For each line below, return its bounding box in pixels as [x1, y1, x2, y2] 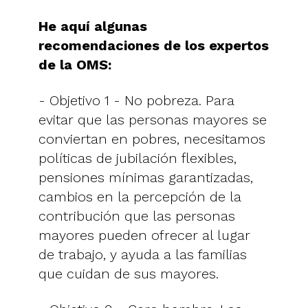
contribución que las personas [38, 207, 235, 224]
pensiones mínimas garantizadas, [38, 168, 253, 186]
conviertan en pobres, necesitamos [38, 130, 265, 147]
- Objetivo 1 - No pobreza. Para [38, 91, 234, 109]
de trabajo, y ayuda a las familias [38, 245, 247, 263]
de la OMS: [38, 56, 111, 73]
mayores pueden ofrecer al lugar [38, 226, 250, 243]
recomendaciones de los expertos [38, 36, 269, 54]
